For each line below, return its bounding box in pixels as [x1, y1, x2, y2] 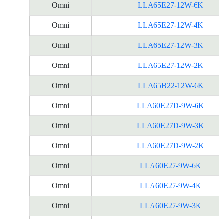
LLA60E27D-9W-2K [137, 141, 204, 150]
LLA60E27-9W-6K [140, 161, 201, 170]
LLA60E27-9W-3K [140, 201, 201, 210]
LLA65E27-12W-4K [138, 21, 203, 29]
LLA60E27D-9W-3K [137, 121, 204, 130]
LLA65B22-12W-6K [137, 81, 204, 89]
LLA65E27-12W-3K [138, 41, 203, 49]
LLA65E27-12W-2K [138, 61, 203, 69]
